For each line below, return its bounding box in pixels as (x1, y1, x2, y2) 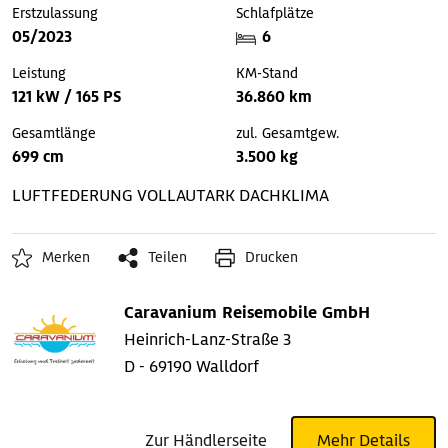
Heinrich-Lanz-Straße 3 (124, 329, 291, 351)
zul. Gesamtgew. (236, 124, 340, 143)
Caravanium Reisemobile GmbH (124, 302, 370, 324)
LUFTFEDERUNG (12, 185, 133, 207)
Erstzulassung (12, 4, 98, 23)
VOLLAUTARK (137, 185, 235, 207)
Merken (42, 248, 90, 267)
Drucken (245, 248, 298, 267)
